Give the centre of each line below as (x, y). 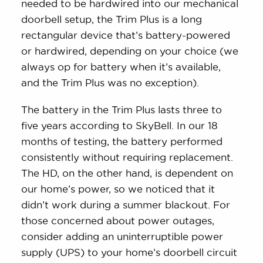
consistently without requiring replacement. (127, 157)
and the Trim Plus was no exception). (110, 82)
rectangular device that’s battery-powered (126, 35)
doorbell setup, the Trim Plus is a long (112, 19)
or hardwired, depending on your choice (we (130, 50)
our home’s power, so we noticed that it (118, 188)
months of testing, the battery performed (122, 141)
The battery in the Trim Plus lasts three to (122, 109)
